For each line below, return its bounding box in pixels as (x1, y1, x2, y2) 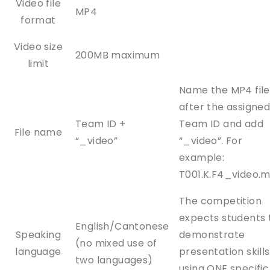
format (20, 13, 56, 27)
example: (179, 150, 225, 165)
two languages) (75, 253, 153, 267)
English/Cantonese (75, 219, 169, 233)
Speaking (15, 227, 61, 242)
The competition (179, 193, 262, 208)
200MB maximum (75, 48, 160, 62)
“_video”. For (179, 133, 243, 148)
